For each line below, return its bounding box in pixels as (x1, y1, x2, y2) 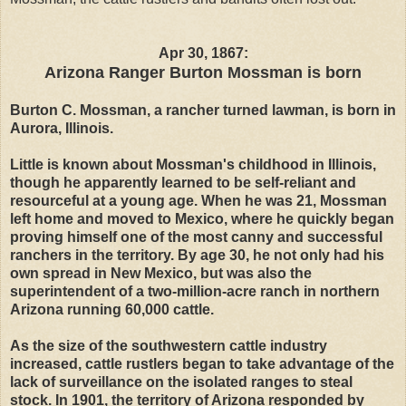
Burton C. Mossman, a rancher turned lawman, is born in (10, 101, 396, 118)
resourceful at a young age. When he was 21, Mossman (10, 192, 387, 208)
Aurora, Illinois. (10, 120, 113, 136)
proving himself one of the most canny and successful (10, 228, 382, 245)
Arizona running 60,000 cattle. (10, 301, 214, 317)
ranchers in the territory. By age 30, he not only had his (10, 246, 384, 263)
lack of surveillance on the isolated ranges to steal (10, 373, 353, 390)
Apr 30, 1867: (158, 44, 248, 61)
